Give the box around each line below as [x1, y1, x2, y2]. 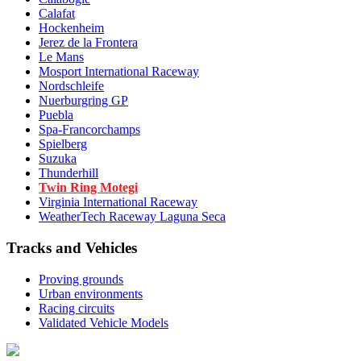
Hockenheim [39, 21, 104, 35]
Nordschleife [39, 79, 104, 93]
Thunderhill [39, 166, 98, 180]
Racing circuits [39, 301, 114, 315]
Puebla [39, 108, 73, 122]
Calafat [39, 6, 75, 21]
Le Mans [39, 50, 84, 64]
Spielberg [39, 137, 87, 151]
